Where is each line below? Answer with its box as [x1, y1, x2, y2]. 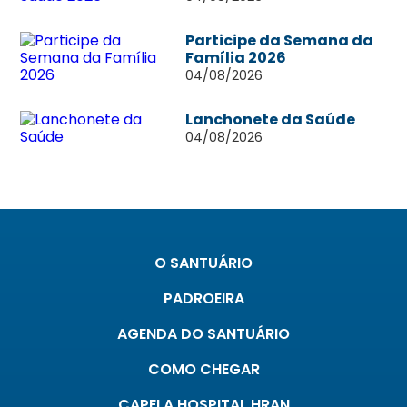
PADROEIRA [163, 288, 244, 309]
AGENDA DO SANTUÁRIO [117, 323, 290, 344]
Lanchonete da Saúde [184, 109, 355, 130]
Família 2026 [184, 47, 286, 68]
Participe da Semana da [184, 30, 373, 51]
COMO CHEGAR [147, 359, 260, 380]
